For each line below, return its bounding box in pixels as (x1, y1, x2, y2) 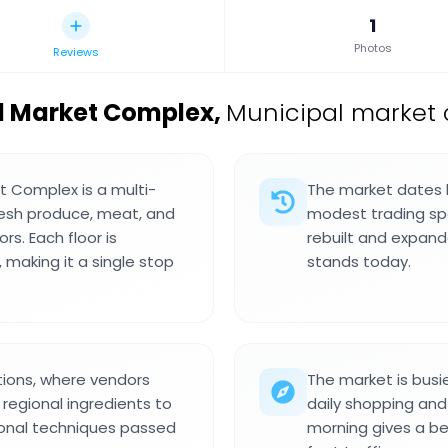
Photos (353, 40, 392, 56)
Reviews (53, 44, 100, 60)
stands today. (307, 251, 411, 272)
